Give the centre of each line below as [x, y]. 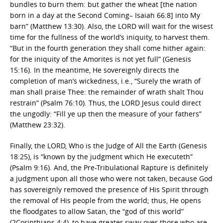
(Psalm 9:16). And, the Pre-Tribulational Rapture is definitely [109, 167]
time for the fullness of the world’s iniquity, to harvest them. [110, 37]
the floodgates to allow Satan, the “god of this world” [97, 211]
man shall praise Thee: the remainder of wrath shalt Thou [107, 92]
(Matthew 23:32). [38, 125]
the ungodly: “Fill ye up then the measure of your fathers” [106, 114]
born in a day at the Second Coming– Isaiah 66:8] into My [105, 15]
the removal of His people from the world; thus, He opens [106, 200]
